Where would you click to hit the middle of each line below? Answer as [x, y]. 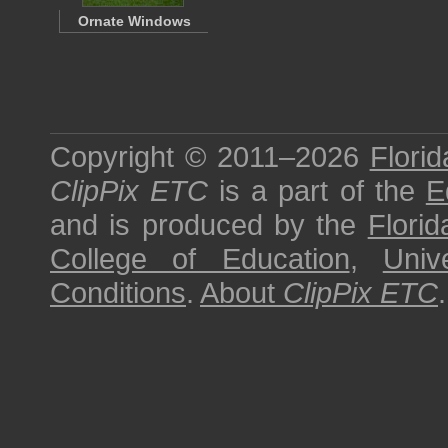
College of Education [200, 258]
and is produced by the [209, 224]
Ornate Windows [134, 21]
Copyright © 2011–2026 [210, 156]
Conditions [118, 292]
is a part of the [317, 190]
